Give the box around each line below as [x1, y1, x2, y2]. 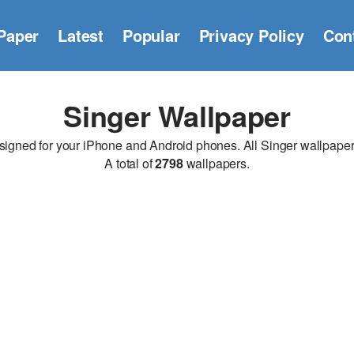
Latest [58, 24, 104, 47]
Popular [122, 24, 180, 47]
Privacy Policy [198, 24, 304, 47]
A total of [104, 154, 156, 172]
